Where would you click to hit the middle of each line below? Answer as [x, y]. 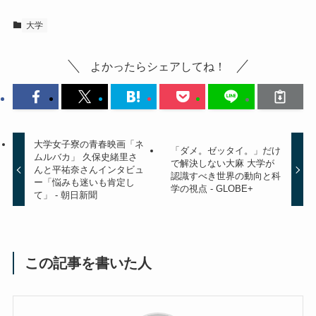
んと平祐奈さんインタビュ [89, 169]
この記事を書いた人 [89, 263]
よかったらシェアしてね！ [158, 67]
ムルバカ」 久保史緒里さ [86, 157]
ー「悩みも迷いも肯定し [85, 182]
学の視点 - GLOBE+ [212, 188]
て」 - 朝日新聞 [66, 195]
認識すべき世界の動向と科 [225, 176]
